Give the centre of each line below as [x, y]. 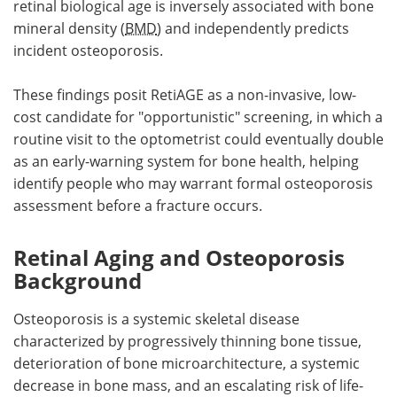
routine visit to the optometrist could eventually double [198, 140]
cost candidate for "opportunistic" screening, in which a [198, 117]
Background [78, 281]
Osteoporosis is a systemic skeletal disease [156, 319]
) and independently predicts [253, 29]
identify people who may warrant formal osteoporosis [193, 184]
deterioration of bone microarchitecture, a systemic [187, 364]
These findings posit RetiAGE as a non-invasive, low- [185, 95]
